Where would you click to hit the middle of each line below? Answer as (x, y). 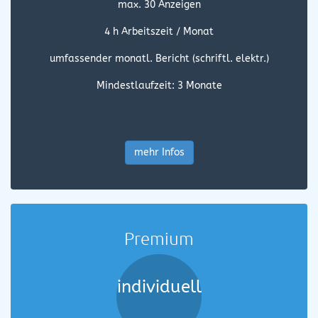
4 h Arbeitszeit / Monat (159, 32)
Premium (159, 238)
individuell (159, 287)
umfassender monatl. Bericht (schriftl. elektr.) (159, 59)
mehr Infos (159, 152)
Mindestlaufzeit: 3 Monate (159, 86)
